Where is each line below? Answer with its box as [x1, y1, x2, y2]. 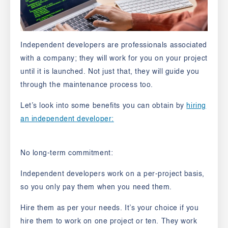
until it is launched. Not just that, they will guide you [20, 68, 199, 76]
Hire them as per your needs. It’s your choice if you [20, 205, 199, 212]
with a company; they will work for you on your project [20, 55, 208, 63]
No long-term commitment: [20, 150, 113, 157]
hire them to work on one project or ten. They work [20, 218, 197, 225]
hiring [186, 102, 206, 110]
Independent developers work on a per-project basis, [20, 170, 205, 178]
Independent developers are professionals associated [20, 42, 208, 49]
